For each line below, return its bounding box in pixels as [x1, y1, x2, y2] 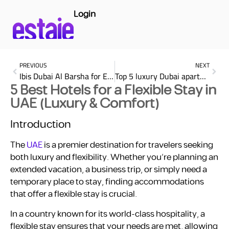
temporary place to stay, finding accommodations [10, 175, 204, 189]
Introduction [10, 116, 71, 133]
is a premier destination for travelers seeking [42, 139, 213, 152]
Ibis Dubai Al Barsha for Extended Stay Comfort [107, 68, 113, 84]
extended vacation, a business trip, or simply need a [10, 163, 207, 177]
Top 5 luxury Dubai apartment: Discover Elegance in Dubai [199, 68, 206, 84]
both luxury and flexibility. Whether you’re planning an [10, 151, 218, 165]
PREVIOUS [19, 59, 47, 72]
